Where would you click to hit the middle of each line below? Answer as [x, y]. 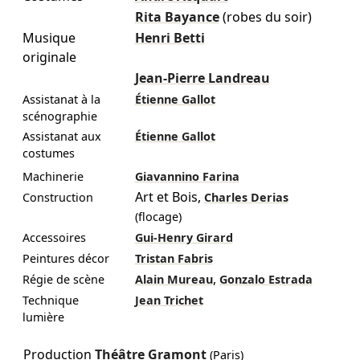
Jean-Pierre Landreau [202, 78]
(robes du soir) [267, 17]
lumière [43, 317]
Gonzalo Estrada [266, 280]
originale [49, 57]
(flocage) [158, 217]
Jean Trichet [169, 301]
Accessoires [54, 238]
